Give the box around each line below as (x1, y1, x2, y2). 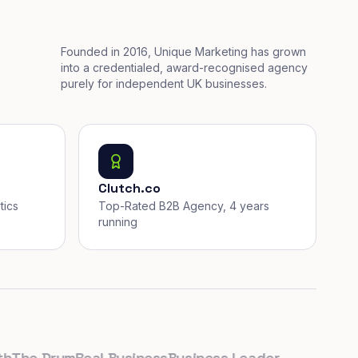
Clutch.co (98, 180, 161, 197)
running (98, 215, 137, 229)
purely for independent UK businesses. (61, 77, 267, 90)
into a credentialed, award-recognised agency (61, 61, 308, 74)
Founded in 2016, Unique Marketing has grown (61, 45, 306, 58)
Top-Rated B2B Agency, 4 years (98, 199, 269, 213)
